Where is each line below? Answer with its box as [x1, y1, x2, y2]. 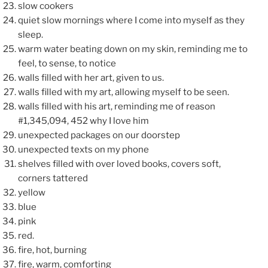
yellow [18, 187, 45, 199]
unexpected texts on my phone [18, 144, 149, 156]
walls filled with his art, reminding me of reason [18, 101, 215, 112]
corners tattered [18, 173, 88, 184]
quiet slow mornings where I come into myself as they [18, 15, 245, 26]
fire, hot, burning [18, 245, 87, 256]
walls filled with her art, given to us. [18, 72, 164, 84]
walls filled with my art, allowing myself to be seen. [18, 87, 229, 98]
